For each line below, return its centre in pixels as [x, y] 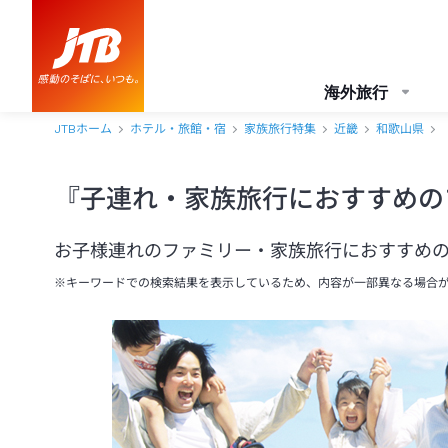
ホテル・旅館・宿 [178, 129]
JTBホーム [83, 129]
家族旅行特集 [280, 129]
